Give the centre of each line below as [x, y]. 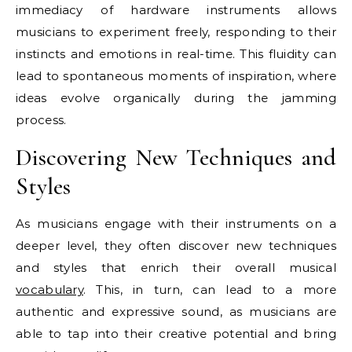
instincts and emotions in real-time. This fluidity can [176, 53]
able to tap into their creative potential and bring [176, 333]
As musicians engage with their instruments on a [176, 223]
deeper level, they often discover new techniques [176, 245]
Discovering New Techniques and [176, 157]
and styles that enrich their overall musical [176, 267]
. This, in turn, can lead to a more [210, 289]
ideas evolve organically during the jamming [176, 97]
